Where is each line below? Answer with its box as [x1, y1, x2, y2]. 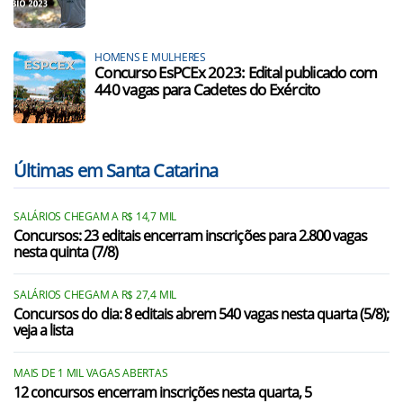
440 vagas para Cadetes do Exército [94, 79, 320, 100]
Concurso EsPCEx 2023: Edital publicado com [94, 62, 378, 83]
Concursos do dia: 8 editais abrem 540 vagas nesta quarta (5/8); [13, 304, 390, 324]
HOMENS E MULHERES [94, 49, 206, 65]
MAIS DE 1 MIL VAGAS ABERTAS [13, 365, 168, 381]
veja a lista [13, 320, 74, 340]
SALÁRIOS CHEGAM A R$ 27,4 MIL [13, 287, 177, 302]
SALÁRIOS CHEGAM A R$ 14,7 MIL [13, 209, 177, 224]
